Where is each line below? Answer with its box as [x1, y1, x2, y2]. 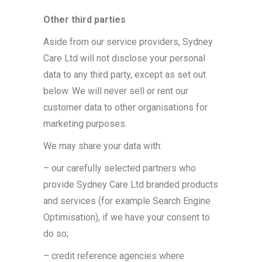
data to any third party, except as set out [43, 69, 206, 80]
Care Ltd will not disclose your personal [43, 53, 205, 64]
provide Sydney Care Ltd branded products [43, 179, 218, 190]
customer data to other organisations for [43, 102, 208, 113]
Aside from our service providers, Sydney [43, 36, 213, 47]
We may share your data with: [43, 140, 162, 151]
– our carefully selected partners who [43, 163, 196, 174]
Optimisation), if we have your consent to [43, 212, 210, 223]
